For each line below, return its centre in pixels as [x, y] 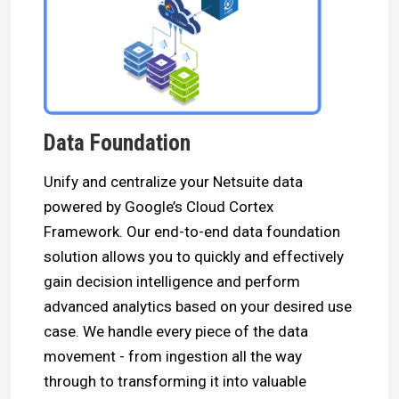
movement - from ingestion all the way [172, 356]
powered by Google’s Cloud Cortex [158, 206]
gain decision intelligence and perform [171, 281]
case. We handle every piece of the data [175, 331]
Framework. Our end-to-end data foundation [191, 231]
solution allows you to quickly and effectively [193, 256]
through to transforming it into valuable [175, 381]
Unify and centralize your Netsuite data [173, 181]
